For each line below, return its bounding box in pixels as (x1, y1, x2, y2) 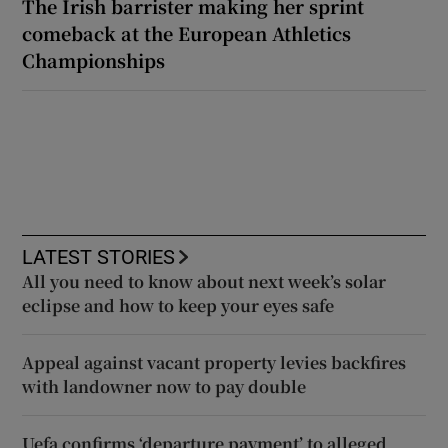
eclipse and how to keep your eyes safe (22, 294, 335, 318)
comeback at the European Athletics (22, 20, 352, 47)
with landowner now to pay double (22, 375, 307, 399)
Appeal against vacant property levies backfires (22, 351, 407, 375)
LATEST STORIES (22, 247, 176, 268)
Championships (22, 47, 166, 74)
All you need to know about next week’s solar (22, 270, 387, 294)
